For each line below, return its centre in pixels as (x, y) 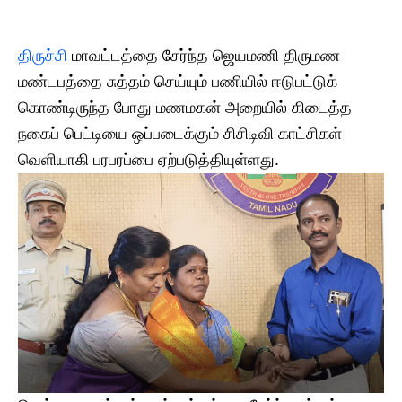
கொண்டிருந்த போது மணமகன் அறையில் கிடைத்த (185, 108)
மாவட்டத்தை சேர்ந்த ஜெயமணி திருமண (204, 56)
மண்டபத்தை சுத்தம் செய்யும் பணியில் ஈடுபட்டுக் (178, 82)
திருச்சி (43, 56)
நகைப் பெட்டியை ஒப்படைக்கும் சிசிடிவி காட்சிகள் (180, 134)
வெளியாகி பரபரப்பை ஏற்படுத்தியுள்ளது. (149, 160)
